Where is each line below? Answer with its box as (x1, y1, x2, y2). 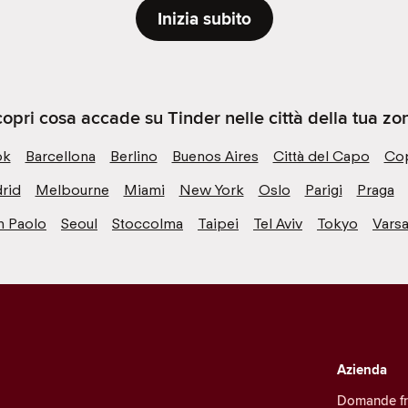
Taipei (198, 214, 239, 232)
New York (178, 180, 244, 199)
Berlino (109, 147, 158, 165)
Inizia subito (157, 5, 251, 31)
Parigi (304, 180, 342, 199)
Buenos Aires (171, 147, 259, 165)
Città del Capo (272, 147, 370, 165)
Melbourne (35, 180, 109, 199)
